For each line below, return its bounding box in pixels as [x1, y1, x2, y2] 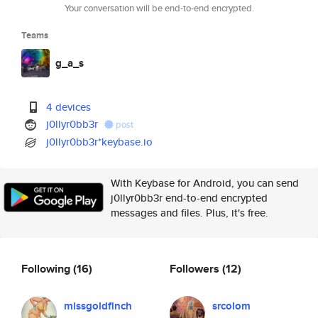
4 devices [46, 99, 92, 114]
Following [21, 260, 73, 277]
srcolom [212, 298, 251, 314]
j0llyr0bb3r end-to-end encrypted [111, 190, 268, 205]
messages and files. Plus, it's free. [111, 205, 268, 220]
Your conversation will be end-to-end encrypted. [64, 1, 254, 15]
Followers [170, 260, 222, 277]
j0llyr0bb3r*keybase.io [46, 134, 153, 149]
